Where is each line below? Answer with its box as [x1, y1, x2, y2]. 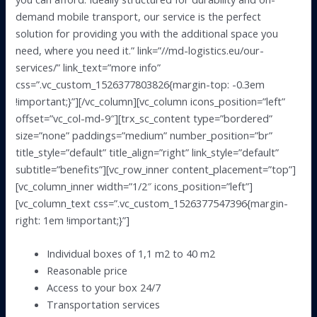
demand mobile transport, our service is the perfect [16, 8, 262, 23]
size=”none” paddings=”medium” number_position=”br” [16, 127, 273, 142]
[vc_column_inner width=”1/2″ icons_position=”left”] [16, 178, 253, 193]
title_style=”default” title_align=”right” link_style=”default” [16, 144, 279, 159]
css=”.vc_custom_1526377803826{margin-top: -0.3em [16, 76, 265, 91]
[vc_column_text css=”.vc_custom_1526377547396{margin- [16, 195, 289, 210]
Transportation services [47, 297, 161, 312]
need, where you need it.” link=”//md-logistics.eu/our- [16, 42, 265, 57]
